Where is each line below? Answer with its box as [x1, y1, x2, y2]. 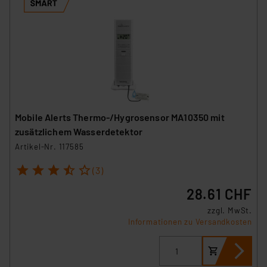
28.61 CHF [186, 185, 252, 203]
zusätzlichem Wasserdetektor [15, 125, 143, 137]
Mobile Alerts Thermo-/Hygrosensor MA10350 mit [15, 111, 225, 123]
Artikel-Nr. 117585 [15, 141, 84, 151]
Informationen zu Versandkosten [128, 217, 252, 227]
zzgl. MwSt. [207, 206, 252, 216]
